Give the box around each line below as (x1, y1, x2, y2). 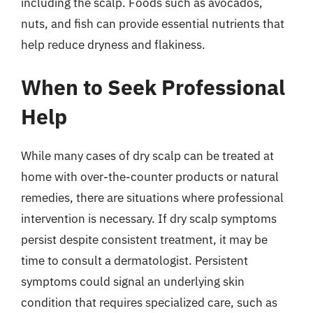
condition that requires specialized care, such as (21, 295, 277, 310)
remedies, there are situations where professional (21, 190, 284, 205)
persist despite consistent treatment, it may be (21, 232, 268, 247)
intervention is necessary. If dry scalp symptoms (21, 211, 277, 226)
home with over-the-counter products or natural (21, 169, 279, 184)
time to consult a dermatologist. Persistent (21, 253, 248, 268)
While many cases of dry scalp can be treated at (21, 148, 274, 163)
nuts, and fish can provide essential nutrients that (21, 15, 284, 31)
